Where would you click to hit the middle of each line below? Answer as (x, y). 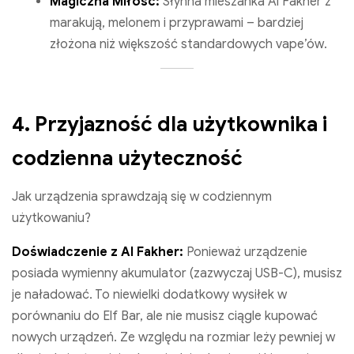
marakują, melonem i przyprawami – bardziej (177, 23)
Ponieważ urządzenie (245, 252)
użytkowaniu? (51, 218)
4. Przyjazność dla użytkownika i (169, 124)
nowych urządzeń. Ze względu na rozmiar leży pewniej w (173, 337)
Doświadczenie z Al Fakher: (98, 252)
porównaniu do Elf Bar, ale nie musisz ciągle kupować (165, 316)
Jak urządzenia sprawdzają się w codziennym (142, 196)
